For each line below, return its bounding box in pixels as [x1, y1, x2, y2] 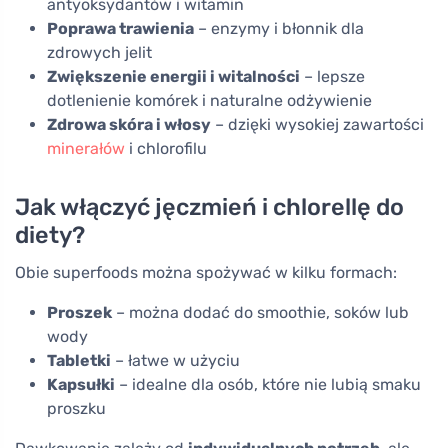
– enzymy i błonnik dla [194, 18, 364, 38]
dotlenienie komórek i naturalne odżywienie [47, 90, 372, 110]
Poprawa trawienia [47, 18, 194, 38]
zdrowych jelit [47, 42, 152, 62]
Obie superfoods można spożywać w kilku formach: [15, 262, 397, 282]
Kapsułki [47, 374, 115, 394]
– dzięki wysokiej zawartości [211, 114, 424, 134]
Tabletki [47, 350, 111, 370]
